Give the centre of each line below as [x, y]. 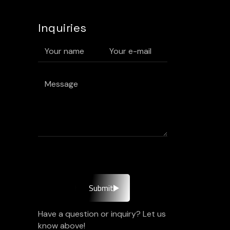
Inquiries [62, 28]
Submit [101, 188]
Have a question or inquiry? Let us [102, 214]
